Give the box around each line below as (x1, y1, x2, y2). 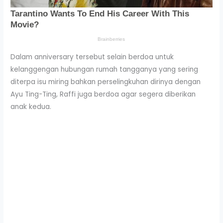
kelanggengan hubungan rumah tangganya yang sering (10, 64, 199, 74)
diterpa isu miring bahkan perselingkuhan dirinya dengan (10, 77, 201, 87)
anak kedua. (10, 102, 52, 111)
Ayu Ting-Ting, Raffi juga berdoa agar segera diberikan (10, 89, 196, 99)
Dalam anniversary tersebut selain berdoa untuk (10, 52, 174, 62)
